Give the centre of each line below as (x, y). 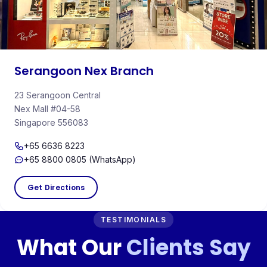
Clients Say (188, 248)
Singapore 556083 (51, 123)
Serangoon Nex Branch (84, 71)
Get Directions (56, 188)
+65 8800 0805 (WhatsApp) (80, 160)
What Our (71, 248)
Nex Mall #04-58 (47, 109)
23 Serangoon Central (58, 95)
